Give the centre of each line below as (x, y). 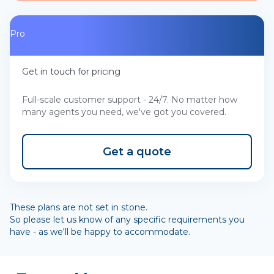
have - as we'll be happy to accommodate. (100, 231)
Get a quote (137, 151)
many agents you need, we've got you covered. (124, 112)
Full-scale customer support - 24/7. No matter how (130, 99)
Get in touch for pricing (71, 71)
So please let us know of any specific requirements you (127, 219)
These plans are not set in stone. (79, 207)
